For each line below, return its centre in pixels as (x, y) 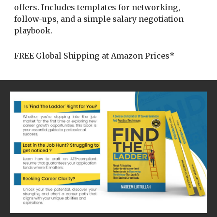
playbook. (33, 31)
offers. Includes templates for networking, (97, 8)
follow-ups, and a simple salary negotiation (99, 19)
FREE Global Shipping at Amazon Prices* (94, 56)
